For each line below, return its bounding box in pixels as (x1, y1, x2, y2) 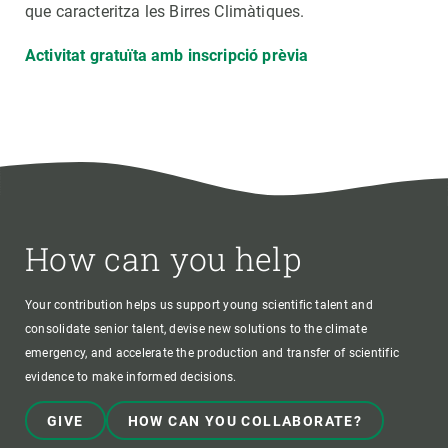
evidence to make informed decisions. (25, 370, 237, 385)
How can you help (25, 237, 302, 281)
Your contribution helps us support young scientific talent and (25, 298, 373, 313)
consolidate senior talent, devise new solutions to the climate (25, 322, 367, 337)
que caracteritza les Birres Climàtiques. (25, 2, 305, 21)
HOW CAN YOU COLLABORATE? (127, 413, 363, 430)
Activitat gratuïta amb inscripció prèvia (25, 46, 309, 65)
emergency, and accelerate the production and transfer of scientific (25, 346, 400, 361)
